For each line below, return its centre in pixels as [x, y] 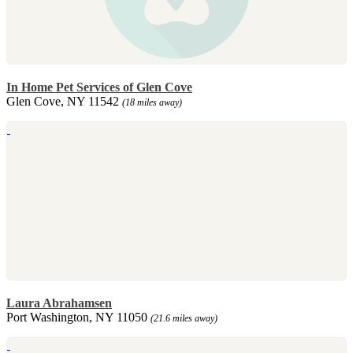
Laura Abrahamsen [59, 303]
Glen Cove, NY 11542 [64, 101]
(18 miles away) [152, 102]
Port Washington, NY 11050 [78, 317]
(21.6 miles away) [184, 318]
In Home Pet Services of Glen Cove [99, 87]
